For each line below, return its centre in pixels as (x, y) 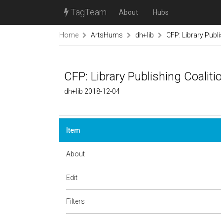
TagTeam (88, 12)
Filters (75, 201)
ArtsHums (107, 35)
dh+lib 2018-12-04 (92, 91)
